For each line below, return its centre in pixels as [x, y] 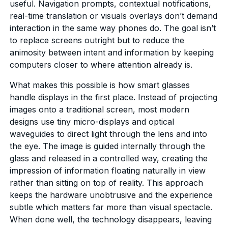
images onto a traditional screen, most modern [100, 109]
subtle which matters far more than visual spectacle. [111, 207]
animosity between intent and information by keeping [112, 52]
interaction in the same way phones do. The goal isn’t [113, 28]
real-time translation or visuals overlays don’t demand [114, 16]
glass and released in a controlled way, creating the [109, 158]
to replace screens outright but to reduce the [97, 40]
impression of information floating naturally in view [108, 170]
